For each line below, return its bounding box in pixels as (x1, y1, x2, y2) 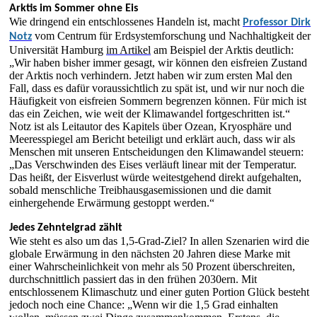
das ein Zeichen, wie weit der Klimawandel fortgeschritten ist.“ (9, 108, 290, 120)
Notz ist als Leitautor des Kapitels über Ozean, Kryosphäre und (9, 120, 292, 132)
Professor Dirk (243, 17, 311, 28)
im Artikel (106, 44, 151, 56)
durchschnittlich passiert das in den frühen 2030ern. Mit (9, 273, 257, 285)
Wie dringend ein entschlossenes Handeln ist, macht (9, 16, 243, 28)
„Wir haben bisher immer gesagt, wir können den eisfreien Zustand (9, 57, 307, 69)
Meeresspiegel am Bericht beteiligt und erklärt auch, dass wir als (9, 133, 295, 145)
